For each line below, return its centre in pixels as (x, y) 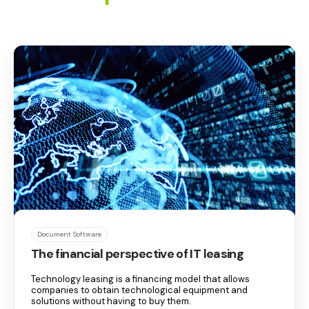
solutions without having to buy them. (111, 301)
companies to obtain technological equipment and (139, 290)
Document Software (69, 234)
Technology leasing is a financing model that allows (140, 279)
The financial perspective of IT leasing (138, 253)
